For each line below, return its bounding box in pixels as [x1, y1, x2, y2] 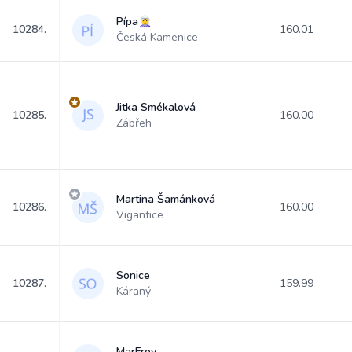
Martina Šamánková [116, 192, 215, 207]
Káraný [116, 284, 151, 299]
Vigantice [116, 207, 163, 222]
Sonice [116, 268, 150, 283]
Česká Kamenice [116, 30, 198, 45]
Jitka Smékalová [116, 100, 196, 115]
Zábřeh [116, 115, 152, 130]
